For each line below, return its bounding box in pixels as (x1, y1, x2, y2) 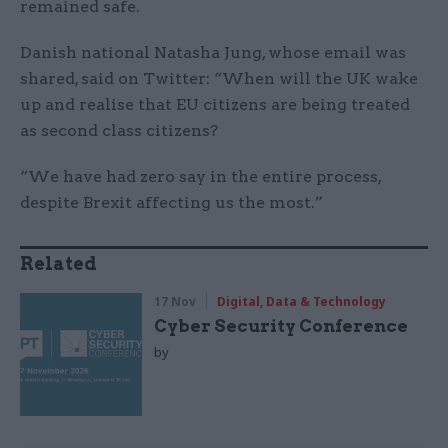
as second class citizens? (20, 121, 218, 141)
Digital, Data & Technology (217, 293, 387, 311)
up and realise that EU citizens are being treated (20, 95, 410, 115)
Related (20, 253, 97, 275)
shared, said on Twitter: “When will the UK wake (20, 69, 418, 89)
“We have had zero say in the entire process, (20, 167, 381, 187)
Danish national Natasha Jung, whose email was (20, 43, 406, 63)
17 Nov (154, 293, 197, 311)
